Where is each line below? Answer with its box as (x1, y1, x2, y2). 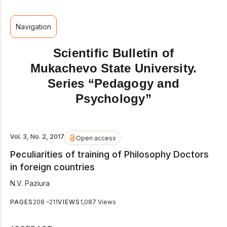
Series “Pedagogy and (48, 77, 179, 90)
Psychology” (75, 92, 152, 105)
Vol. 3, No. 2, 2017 (10, 133, 64, 140)
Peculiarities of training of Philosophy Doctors (10, 148, 209, 160)
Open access (76, 134, 116, 142)
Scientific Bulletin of (53, 46, 174, 60)
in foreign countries (10, 161, 95, 172)
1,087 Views (80, 198, 116, 206)
